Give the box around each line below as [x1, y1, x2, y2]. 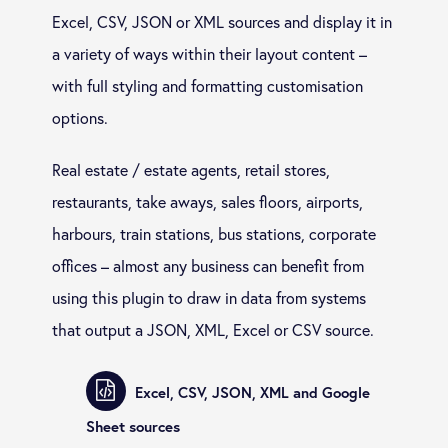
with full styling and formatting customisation [51, 75, 363, 96]
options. [51, 107, 108, 128]
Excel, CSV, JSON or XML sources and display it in [51, 11, 392, 32]
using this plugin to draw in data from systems [51, 287, 366, 308]
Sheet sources [85, 417, 180, 436]
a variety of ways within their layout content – [51, 43, 367, 64]
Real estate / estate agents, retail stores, [51, 159, 330, 180]
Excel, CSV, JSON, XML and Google [130, 383, 370, 402]
